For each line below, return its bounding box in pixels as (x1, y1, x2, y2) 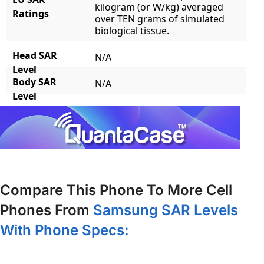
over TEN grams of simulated (95, 12, 225, 26)
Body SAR (12, 75, 57, 89)
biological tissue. (95, 24, 169, 38)
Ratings (12, 7, 49, 21)
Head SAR (12, 49, 57, 62)
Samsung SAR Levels (93, 201, 238, 219)
